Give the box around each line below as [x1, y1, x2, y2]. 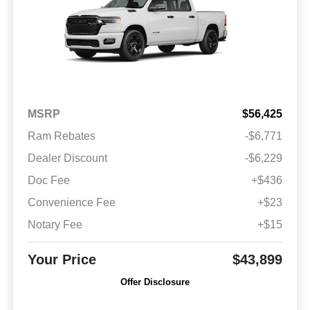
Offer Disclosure [120, 277, 190, 288]
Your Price [27, 252, 96, 268]
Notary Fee [27, 219, 82, 231]
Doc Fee [27, 174, 70, 187]
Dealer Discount [27, 152, 107, 165]
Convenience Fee [27, 197, 116, 209]
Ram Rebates [27, 130, 95, 143]
